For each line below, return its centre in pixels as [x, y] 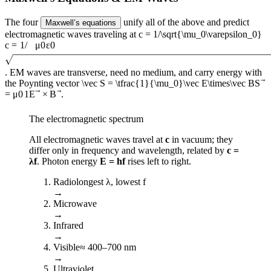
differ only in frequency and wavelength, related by [128, 151]
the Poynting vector [42, 83]
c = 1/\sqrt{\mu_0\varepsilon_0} [200, 34]
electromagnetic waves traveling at [70, 34]
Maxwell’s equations [81, 23]
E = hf [113, 162]
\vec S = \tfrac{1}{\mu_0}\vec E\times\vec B [168, 83]
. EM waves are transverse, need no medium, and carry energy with [133, 72]
